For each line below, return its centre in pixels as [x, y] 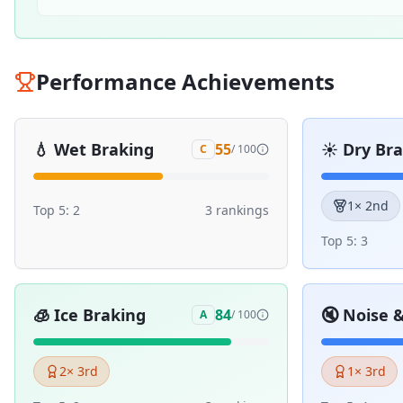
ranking [237, 210]
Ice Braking [100, 315]
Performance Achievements [185, 81]
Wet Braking [104, 149]
